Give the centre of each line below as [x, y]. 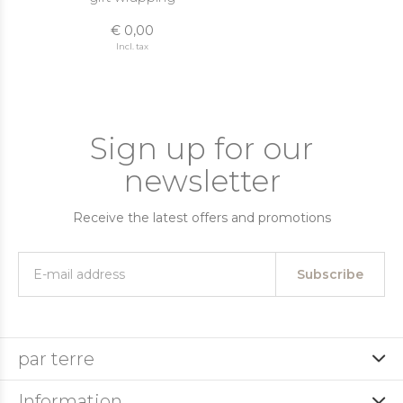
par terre [56, 359]
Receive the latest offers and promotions [201, 218]
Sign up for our [201, 148]
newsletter [201, 181]
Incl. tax [132, 46]
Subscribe [330, 274]
